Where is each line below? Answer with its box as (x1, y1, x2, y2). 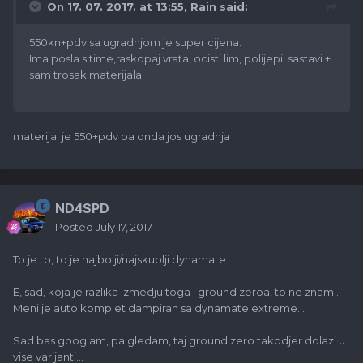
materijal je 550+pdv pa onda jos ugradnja (13, 130, 230, 143)
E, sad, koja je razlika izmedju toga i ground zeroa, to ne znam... (13, 285, 341, 299)
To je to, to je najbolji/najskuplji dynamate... (13, 253, 233, 267)
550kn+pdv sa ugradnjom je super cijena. (29, 36, 241, 49)
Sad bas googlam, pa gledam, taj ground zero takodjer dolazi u (13, 334, 345, 348)
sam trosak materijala (29, 68, 142, 82)
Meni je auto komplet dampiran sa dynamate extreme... (13, 301, 305, 315)
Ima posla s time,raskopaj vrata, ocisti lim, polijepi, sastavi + (29, 52, 331, 66)
